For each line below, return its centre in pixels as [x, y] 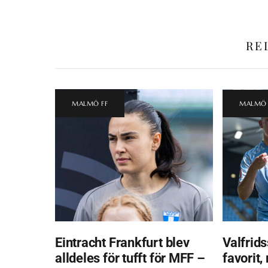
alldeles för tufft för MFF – [130, 258]
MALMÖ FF [90, 103]
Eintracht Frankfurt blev [122, 242]
